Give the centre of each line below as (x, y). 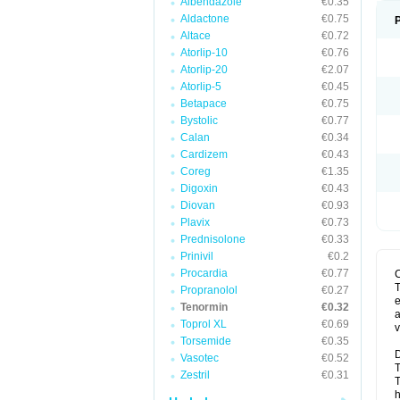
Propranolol (209, 290)
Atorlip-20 (204, 70)
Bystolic (199, 121)
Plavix (195, 222)
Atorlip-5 (201, 87)
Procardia (204, 273)
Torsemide (206, 341)
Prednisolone (213, 239)
